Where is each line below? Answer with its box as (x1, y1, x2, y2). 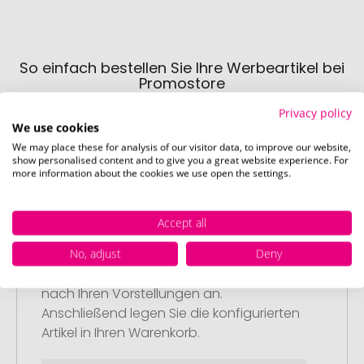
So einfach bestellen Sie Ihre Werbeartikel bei (19, 58, 344, 79)
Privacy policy (279, 105, 352, 120)
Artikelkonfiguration (41, 225, 162, 245)
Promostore (139, 73, 225, 94)
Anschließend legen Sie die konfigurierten (41, 303, 300, 323)
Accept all (158, 214, 206, 230)
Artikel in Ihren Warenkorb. (41, 323, 200, 342)
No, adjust (69, 245, 121, 261)
